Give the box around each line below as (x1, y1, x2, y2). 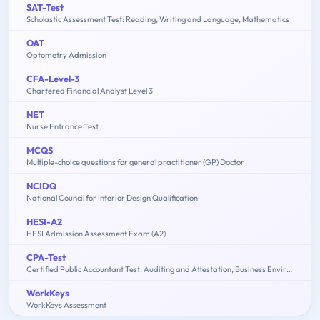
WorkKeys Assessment (26, 300, 106, 311)
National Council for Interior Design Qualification (26, 193, 198, 204)
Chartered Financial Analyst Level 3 (26, 86, 153, 96)
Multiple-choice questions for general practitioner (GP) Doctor (26, 157, 244, 168)
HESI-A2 (26, 216, 62, 228)
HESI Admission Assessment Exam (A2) (26, 229, 166, 239)
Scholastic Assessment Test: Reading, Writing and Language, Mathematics (26, 14, 289, 25)
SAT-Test (26, 1, 64, 14)
